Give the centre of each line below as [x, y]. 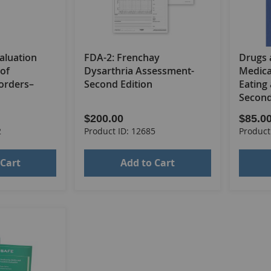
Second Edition [119, 84]
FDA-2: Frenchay [122, 58]
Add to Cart [147, 163]
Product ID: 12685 [120, 131]
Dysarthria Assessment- [139, 71]
